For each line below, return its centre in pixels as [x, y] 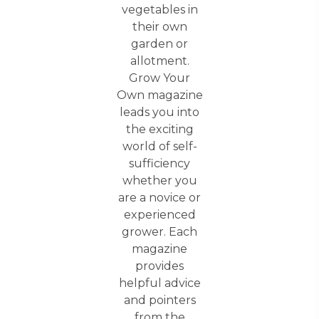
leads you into [159, 112]
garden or [159, 43]
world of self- [159, 146]
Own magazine [159, 95]
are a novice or [159, 197]
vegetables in [159, 9]
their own [159, 26]
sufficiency [159, 163]
